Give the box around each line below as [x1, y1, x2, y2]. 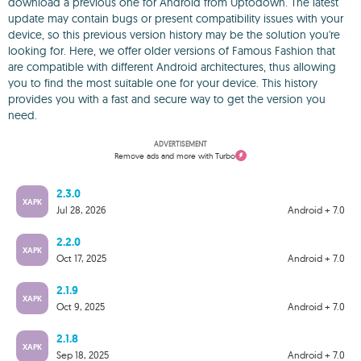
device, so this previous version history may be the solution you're [8, 27, 340, 42]
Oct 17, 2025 [56, 251, 106, 264]
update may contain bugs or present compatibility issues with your [8, 11, 343, 26]
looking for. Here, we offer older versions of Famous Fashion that [8, 44, 335, 58]
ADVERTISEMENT [154, 139, 207, 148]
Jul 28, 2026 [56, 203, 106, 216]
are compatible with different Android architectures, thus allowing [8, 60, 336, 74]
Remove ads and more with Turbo [114, 150, 235, 161]
